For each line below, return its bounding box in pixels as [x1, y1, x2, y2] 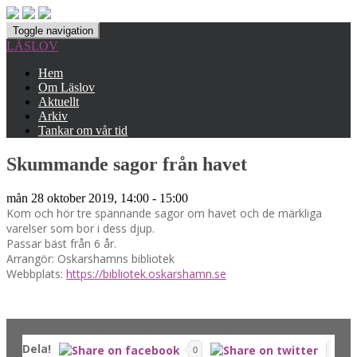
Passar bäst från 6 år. [6, 235, 116, 251]
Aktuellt [38, 95, 79, 108]
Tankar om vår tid [38, 124, 127, 137]
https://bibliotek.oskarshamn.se [66, 265, 226, 281]
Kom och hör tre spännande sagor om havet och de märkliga [6, 205, 322, 221]
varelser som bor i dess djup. [6, 220, 155, 236]
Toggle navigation [13, 25, 93, 37]
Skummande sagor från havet [6, 153, 247, 175]
